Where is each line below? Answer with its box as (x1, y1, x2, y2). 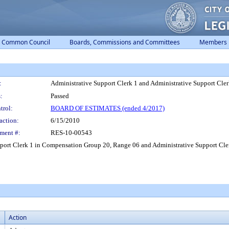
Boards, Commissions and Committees (70, 38, 180, 47)
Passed (51, 92, 69, 100)
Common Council (2, 38, 50, 47)
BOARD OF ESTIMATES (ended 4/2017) (51, 104, 165, 112)
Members (199, 38, 227, 47)
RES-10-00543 (51, 129, 92, 136)
